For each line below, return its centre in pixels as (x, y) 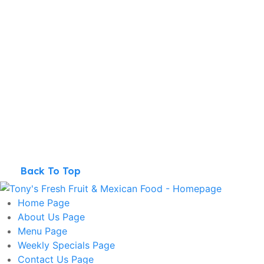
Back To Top (51, 171)
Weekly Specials (55, 245)
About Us (40, 217)
